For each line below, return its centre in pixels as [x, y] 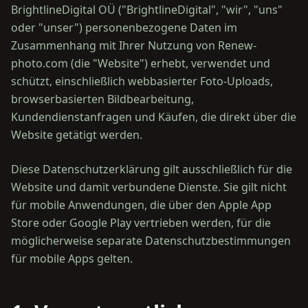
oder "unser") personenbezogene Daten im [124, 27]
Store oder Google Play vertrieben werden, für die [141, 223]
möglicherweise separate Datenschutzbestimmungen [151, 241]
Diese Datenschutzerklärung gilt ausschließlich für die [152, 169]
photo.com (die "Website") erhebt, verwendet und [141, 63]
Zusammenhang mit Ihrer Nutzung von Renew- [134, 45]
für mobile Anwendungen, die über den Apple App [141, 205]
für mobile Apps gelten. [72, 258]
